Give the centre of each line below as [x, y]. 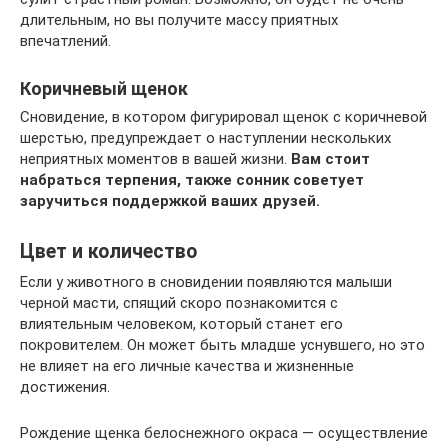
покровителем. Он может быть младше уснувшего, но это [222, 344]
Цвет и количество [108, 251]
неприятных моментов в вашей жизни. [155, 158]
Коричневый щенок [104, 88]
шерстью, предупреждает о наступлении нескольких [205, 137]
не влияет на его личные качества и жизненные [187, 365]
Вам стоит [330, 158]
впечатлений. [65, 40]
